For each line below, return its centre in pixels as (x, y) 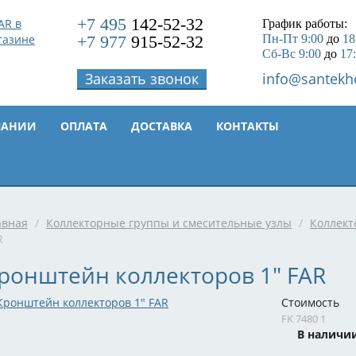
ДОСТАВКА (162, 126)
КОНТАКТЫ (248, 126)
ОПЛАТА (84, 126)
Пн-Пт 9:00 (292, 39)
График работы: (304, 23)
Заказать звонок (142, 79)
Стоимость (310, 302)
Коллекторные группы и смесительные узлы (169, 223)
